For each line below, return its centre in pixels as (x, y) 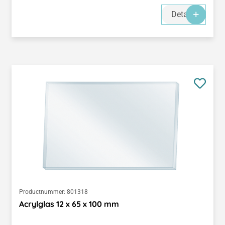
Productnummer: (42, 192)
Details (184, 14)
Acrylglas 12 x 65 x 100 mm (69, 204)
